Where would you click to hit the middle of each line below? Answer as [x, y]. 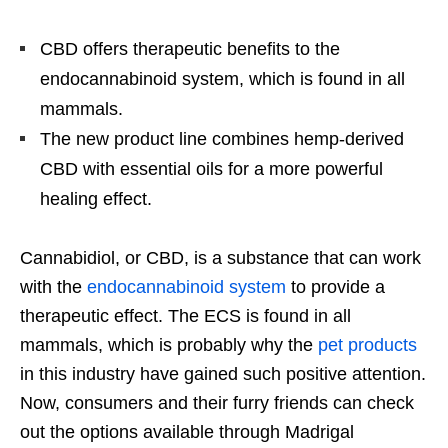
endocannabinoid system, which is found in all [222, 79]
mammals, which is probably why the [169, 345]
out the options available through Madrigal [187, 432]
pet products [367, 345]
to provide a [335, 287]
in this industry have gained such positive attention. [223, 374]
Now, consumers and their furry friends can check [217, 403]
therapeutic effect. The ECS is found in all [185, 316]
